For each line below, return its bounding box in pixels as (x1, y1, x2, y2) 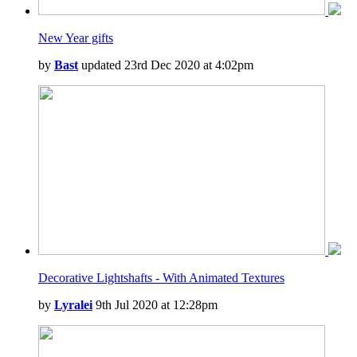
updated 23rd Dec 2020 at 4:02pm (78, 58, 253, 72)
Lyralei (54, 298, 92, 312)
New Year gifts (38, 31, 113, 45)
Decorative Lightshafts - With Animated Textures (38, 271, 284, 284)
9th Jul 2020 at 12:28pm (92, 298, 218, 312)
